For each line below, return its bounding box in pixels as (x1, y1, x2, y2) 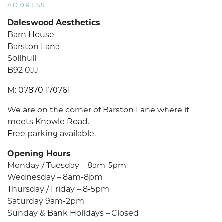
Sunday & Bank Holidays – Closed (7, 209, 139, 218)
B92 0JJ (7, 66, 38, 75)
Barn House (7, 31, 54, 39)
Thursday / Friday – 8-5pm (7, 185, 109, 194)
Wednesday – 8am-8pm (7, 173, 103, 182)
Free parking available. (7, 130, 96, 138)
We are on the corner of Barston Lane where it (7, 106, 190, 114)
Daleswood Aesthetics (7, 19, 100, 27)
